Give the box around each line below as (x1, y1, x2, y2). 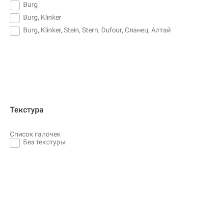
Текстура (10, 105, 44, 114)
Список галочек (10, 130, 61, 138)
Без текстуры (23, 137, 66, 146)
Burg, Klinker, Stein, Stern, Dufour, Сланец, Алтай (23, 26, 171, 34)
